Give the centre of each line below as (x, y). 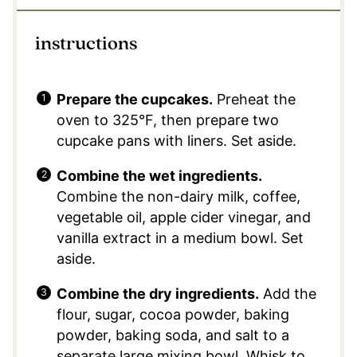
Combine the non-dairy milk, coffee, (178, 196)
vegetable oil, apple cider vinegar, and (183, 217)
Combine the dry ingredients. (157, 293)
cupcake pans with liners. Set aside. (180, 140)
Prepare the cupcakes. (134, 99)
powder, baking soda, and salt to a (173, 335)
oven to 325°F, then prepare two (167, 120)
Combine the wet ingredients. (159, 175)
